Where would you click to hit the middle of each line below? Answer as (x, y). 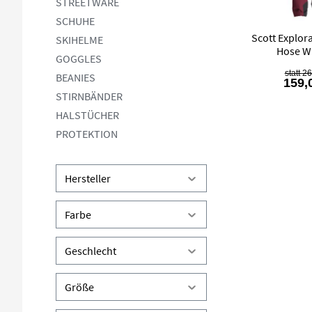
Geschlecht (91, 251)
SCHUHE (75, 21)
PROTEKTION (87, 134)
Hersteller (88, 178)
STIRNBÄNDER (89, 96)
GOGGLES (79, 58)
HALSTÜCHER (87, 115)
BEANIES (76, 77)
